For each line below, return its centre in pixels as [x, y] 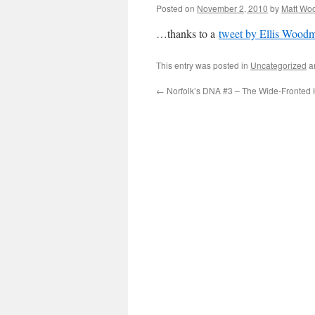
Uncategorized [278, 65]
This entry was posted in [203, 65]
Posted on [175, 8]
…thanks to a [187, 33]
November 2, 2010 [232, 8]
